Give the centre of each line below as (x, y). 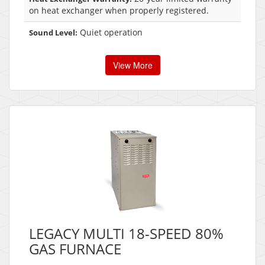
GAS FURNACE (75, 249)
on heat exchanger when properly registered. (119, 11)
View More (132, 65)
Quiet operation (110, 33)
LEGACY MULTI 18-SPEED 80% (126, 234)
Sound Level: (53, 33)
